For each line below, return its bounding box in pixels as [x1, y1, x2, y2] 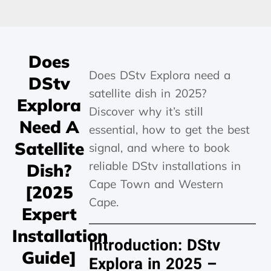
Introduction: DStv [89, 234, 221, 257]
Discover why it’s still [89, 104, 204, 119]
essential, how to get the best [89, 122, 250, 137]
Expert [21, 203, 77, 224]
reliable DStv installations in [89, 158, 241, 173]
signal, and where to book [89, 140, 230, 155]
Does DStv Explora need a [89, 68, 231, 82]
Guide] [22, 247, 77, 268]
